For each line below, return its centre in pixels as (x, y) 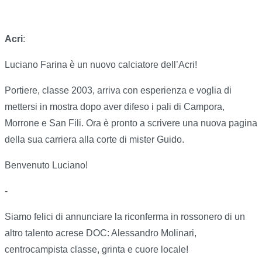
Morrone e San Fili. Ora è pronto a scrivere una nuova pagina (131, 123)
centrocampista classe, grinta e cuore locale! (96, 250)
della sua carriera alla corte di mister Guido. (94, 140)
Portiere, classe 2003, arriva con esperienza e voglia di (118, 91)
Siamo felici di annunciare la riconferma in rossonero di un (125, 217)
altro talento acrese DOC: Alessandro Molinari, (101, 233)
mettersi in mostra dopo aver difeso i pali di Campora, (115, 107)
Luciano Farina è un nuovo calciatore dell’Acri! (101, 65)
